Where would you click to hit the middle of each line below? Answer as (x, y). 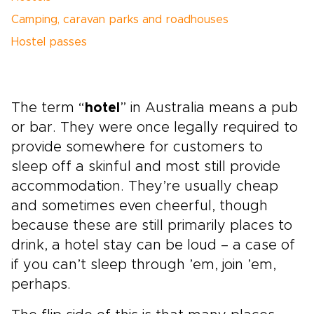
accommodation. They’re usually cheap (145, 186)
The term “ (48, 108)
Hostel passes (49, 42)
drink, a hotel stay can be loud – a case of (153, 245)
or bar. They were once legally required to (155, 128)
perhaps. (41, 285)
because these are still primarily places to (152, 226)
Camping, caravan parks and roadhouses (120, 20)
